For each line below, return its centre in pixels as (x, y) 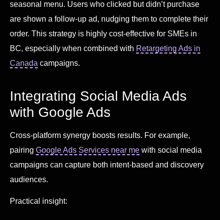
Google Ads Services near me (88, 150)
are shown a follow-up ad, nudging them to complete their (109, 19)
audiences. (29, 179)
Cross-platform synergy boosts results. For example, (100, 135)
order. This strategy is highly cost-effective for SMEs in (103, 33)
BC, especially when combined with (73, 48)
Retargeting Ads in (168, 48)
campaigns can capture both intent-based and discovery (107, 165)
